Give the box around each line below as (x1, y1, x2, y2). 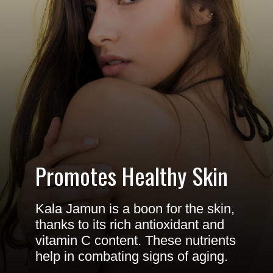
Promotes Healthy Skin (35, 158, 233, 193)
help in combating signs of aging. (35, 248, 228, 264)
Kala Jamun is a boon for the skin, (35, 200, 235, 216)
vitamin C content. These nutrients (35, 232, 236, 248)
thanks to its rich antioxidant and (35, 216, 224, 232)
